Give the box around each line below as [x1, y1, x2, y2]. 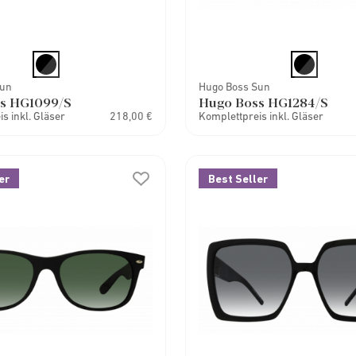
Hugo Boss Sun [199, 80, 271, 93]
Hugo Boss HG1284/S [199, 93, 329, 111]
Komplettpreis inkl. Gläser [199, 110, 324, 122]
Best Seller [208, 172, 269, 185]
